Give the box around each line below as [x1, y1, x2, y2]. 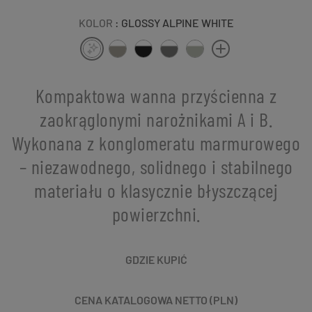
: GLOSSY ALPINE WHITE [114, 15, 234, 29]
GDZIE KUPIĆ [125, 252, 187, 266]
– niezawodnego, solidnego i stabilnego [19, 154, 293, 178]
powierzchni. [111, 201, 201, 226]
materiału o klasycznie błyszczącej [34, 178, 278, 202]
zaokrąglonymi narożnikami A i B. [40, 107, 272, 131]
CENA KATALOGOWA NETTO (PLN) [75, 292, 237, 306]
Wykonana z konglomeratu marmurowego [11, 130, 301, 155]
